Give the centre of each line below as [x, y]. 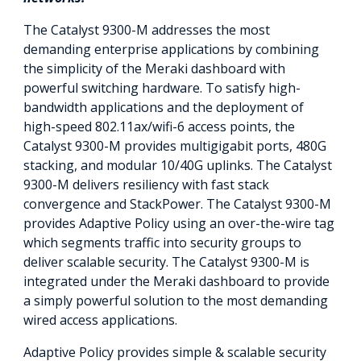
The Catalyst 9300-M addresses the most [147, 30]
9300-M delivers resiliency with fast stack [146, 185]
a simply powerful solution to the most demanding [176, 301]
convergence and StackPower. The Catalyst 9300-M [177, 204]
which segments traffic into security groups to [162, 243]
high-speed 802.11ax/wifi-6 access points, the [159, 127]
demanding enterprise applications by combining [171, 49]
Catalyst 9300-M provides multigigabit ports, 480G [175, 146]
